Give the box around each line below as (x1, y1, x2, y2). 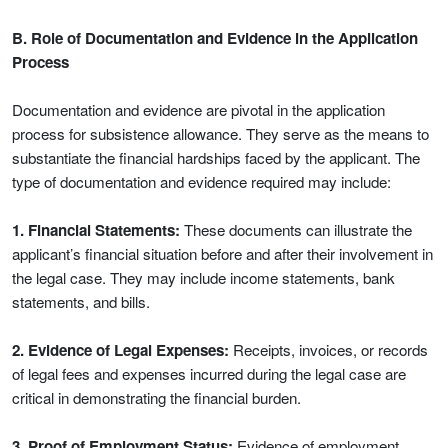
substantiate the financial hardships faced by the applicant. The (12, 147, 420, 168)
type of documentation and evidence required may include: (12, 171, 391, 192)
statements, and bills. (12, 291, 150, 312)
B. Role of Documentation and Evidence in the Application (12, 27, 418, 49)
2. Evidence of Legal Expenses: (12, 339, 229, 361)
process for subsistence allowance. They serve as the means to (12, 123, 429, 144)
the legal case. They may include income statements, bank (12, 267, 395, 288)
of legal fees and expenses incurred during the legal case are (12, 363, 406, 384)
